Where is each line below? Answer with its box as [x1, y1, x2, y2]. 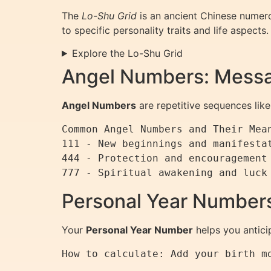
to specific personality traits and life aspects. [62, 24, 269, 36]
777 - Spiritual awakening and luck [62, 166, 267, 178]
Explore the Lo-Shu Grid [71, 47, 183, 59]
